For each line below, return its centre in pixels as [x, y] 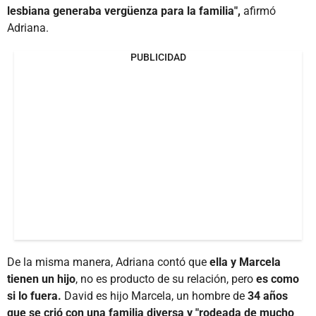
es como [278, 279]
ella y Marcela [245, 262]
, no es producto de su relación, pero [166, 279]
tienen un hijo [41, 279]
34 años [268, 296]
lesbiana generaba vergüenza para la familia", [124, 11]
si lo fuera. [34, 296]
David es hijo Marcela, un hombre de [154, 296]
